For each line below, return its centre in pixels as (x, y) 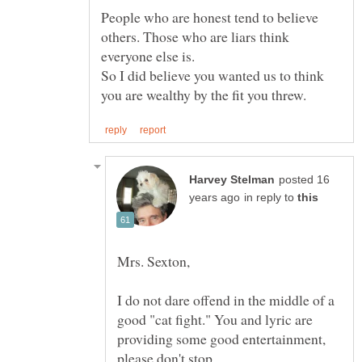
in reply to (271, 198)
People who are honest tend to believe (210, 17)
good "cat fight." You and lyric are (215, 320)
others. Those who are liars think (195, 36)
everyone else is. (148, 55)
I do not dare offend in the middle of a (226, 300)
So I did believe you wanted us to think (213, 75)
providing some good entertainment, (221, 339)
